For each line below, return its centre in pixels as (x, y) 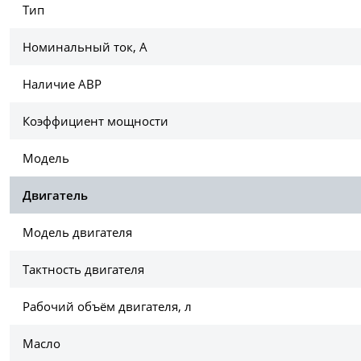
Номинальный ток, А (85, 47)
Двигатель (55, 195)
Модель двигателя (77, 232)
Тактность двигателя (83, 270)
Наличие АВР (62, 84)
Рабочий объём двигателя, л (107, 307)
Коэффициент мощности (95, 121)
